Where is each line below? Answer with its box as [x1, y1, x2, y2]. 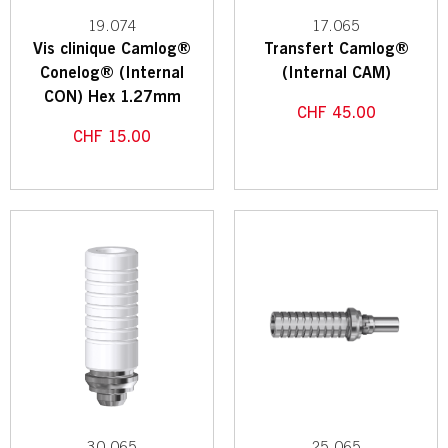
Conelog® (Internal [40, 62, 184, 85]
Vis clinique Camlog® [33, 38, 191, 61]
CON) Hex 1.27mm [43, 86, 181, 109]
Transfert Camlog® [263, 38, 409, 61]
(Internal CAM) [281, 62, 391, 85]
